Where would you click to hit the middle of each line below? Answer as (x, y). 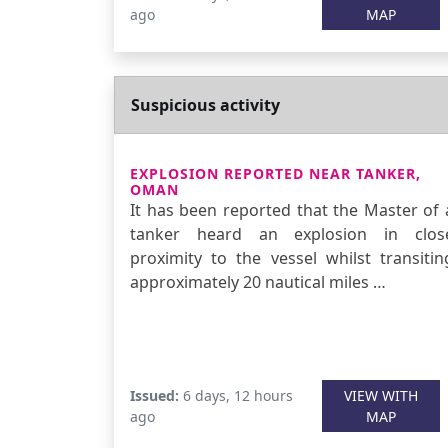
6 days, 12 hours (236, 395)
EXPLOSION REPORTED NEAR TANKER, (275, 173)
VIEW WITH (380, 395)
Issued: (154, 395)
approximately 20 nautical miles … (258, 282)
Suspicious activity (205, 105)
